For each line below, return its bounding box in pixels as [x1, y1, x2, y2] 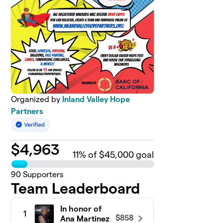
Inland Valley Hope [62, 95, 130, 104]
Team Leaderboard [11, 180, 140, 197]
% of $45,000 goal [79, 149, 154, 159]
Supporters [21, 170, 64, 179]
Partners [11, 107, 43, 115]
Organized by [11, 95, 63, 104]
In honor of [60, 204, 102, 213]
